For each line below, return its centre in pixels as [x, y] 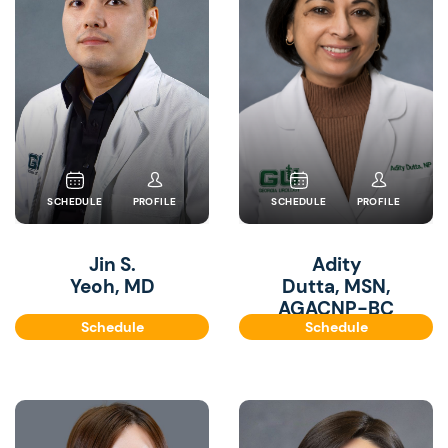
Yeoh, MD [112, 286]
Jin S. [112, 264]
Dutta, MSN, [336, 286]
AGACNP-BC [336, 308]
